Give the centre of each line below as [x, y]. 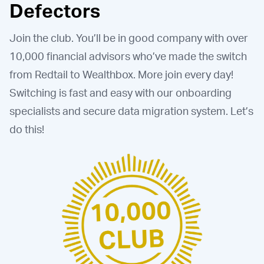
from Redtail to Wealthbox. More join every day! [121, 74]
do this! [27, 129]
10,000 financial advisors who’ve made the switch [128, 56]
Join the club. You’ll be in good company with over [129, 37]
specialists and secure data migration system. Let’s [131, 110]
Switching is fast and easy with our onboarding [121, 92]
